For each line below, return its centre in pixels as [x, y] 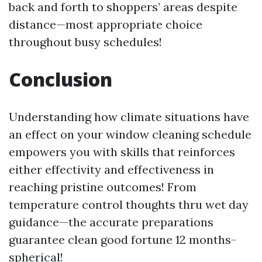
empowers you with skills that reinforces [122, 152]
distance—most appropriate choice [106, 24]
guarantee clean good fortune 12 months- [123, 239]
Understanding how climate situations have [129, 117]
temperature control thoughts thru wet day [129, 204]
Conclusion [61, 79]
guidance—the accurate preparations [111, 222]
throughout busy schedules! [85, 42]
